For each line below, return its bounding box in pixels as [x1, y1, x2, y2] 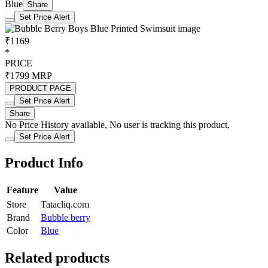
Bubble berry [41, 212, 90, 223]
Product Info [5, 154, 83, 170]
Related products [5, 249, 109, 266]
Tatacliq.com [41, 199, 89, 209]
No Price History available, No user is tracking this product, [5, 119, 230, 130]
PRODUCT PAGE [10, 83, 71, 93]
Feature [7, 184, 38, 195]
